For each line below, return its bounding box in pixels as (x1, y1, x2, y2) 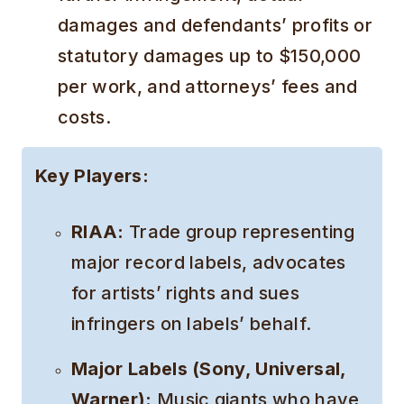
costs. (58, 106, 111, 129)
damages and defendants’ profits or (58, 14, 372, 37)
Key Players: (35, 165, 149, 188)
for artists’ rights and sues (71, 282, 299, 305)
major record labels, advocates (71, 252, 346, 274)
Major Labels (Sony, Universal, (71, 358, 346, 381)
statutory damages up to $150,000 (58, 45, 362, 68)
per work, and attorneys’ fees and (58, 76, 358, 98)
